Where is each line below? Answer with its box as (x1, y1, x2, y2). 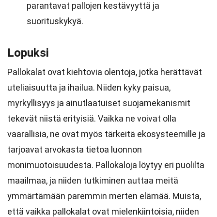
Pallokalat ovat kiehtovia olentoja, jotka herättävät (7, 67, 202, 77)
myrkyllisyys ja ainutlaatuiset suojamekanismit (7, 98, 190, 108)
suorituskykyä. (27, 16, 83, 26)
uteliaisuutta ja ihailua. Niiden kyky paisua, (7, 82, 170, 93)
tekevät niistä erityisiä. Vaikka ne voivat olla (7, 113, 176, 124)
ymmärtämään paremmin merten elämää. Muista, (7, 191, 201, 201)
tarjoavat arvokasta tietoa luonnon (7, 144, 142, 155)
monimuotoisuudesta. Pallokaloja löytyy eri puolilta (7, 160, 204, 170)
